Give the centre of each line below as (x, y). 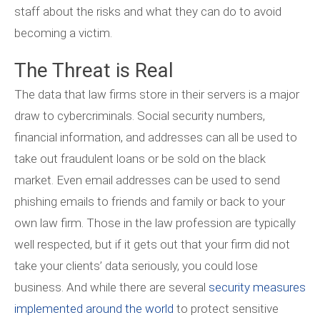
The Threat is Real (94, 71)
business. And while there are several (111, 287)
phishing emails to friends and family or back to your (150, 202)
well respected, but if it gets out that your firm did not (152, 245)
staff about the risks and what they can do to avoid (148, 12)
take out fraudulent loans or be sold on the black (140, 159)
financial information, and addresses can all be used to (156, 137)
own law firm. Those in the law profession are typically (155, 223)
